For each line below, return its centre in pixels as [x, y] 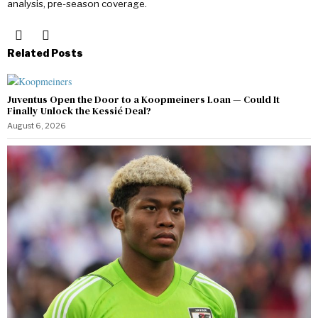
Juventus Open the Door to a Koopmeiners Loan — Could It [143, 99]
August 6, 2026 [37, 125]
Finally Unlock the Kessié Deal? [79, 110]
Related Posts [45, 53]
